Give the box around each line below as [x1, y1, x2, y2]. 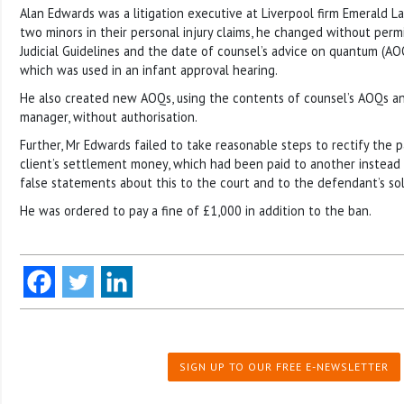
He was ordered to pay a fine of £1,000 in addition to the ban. [20, 201, 372, 219]
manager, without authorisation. [20, 107, 197, 125]
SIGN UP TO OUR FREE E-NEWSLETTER [179, 359, 389, 373]
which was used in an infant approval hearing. [20, 60, 278, 78]
